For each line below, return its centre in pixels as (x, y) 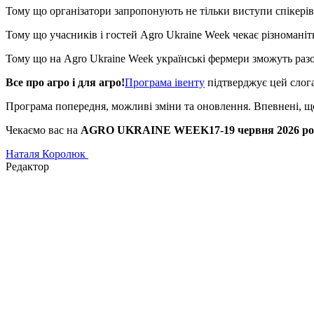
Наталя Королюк (47, 154)
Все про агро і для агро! (65, 83)
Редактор (27, 167)
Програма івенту (165, 83)
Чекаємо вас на (43, 130)
